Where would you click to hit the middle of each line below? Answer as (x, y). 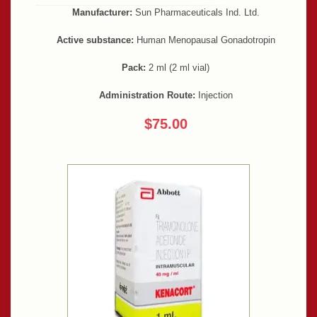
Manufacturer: (102, 13)
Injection (214, 95)
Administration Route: (147, 95)
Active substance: (95, 40)
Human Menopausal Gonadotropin (204, 40)
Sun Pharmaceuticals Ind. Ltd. (196, 13)
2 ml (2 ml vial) (178, 67)
